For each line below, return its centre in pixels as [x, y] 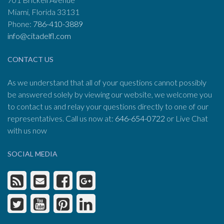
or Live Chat [186, 118]
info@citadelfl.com [39, 35]
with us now [27, 130]
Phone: [20, 23]
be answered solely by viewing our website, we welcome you [110, 94]
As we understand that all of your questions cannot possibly [107, 82]
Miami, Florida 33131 [43, 11]
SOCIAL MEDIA [32, 153]
